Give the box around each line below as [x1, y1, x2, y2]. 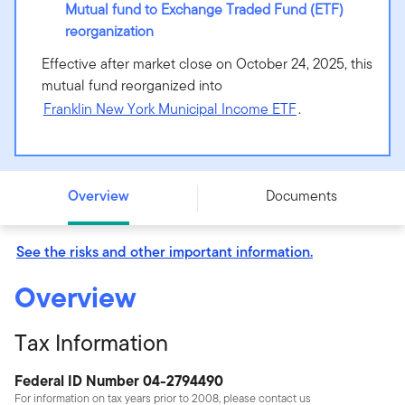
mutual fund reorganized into [41, 75, 222, 97]
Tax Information [14, 326, 168, 360]
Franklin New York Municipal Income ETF [42, 99, 297, 120]
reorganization [64, 21, 154, 42]
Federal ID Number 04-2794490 [14, 370, 223, 392]
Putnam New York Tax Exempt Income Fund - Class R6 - [22, 126, 388, 148]
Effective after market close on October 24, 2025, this [41, 53, 372, 75]
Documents [265, 185, 337, 207]
